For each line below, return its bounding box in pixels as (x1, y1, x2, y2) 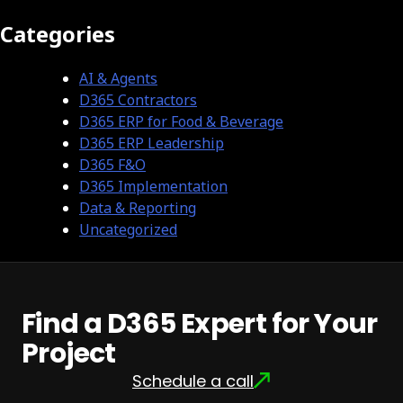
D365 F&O (79, 155, 146, 175)
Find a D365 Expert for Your (22, 305, 378, 344)
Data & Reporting (79, 198, 196, 219)
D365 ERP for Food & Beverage (79, 112, 283, 132)
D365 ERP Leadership (79, 133, 224, 154)
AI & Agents (79, 68, 157, 89)
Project (22, 335, 116, 373)
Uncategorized (79, 219, 177, 240)
